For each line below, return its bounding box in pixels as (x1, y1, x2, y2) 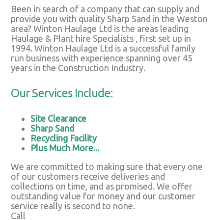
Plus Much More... (30, 143, 100, 153)
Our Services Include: (11, 86, 113, 100)
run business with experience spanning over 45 (11, 53, 193, 63)
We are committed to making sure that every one (11, 162, 203, 172)
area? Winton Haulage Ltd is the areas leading (11, 24, 189, 34)
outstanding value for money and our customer (11, 191, 196, 201)
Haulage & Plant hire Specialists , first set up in (11, 33, 192, 44)
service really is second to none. (11, 201, 136, 211)
